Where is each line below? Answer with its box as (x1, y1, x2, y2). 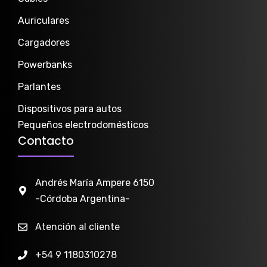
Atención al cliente (35, 221, 120, 233)
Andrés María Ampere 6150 (35, 177, 154, 189)
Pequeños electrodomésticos (18, 119, 148, 131)
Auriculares (18, 15, 69, 27)
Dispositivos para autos (18, 103, 122, 115)
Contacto (18, 133, 74, 150)
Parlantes (18, 81, 61, 93)
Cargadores (18, 37, 70, 49)
